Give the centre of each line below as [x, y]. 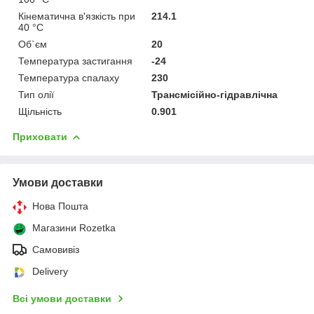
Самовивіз [56, 249]
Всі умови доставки [62, 298]
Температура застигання [75, 61]
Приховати [40, 136]
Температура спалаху [69, 77]
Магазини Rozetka [74, 227]
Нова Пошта [60, 206]
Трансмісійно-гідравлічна [215, 94]
